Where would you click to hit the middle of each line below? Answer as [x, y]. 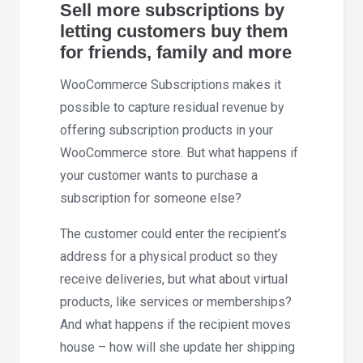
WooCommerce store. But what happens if [179, 153]
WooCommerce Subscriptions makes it [171, 85]
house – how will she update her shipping [177, 348]
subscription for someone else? [151, 199]
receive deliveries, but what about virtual [174, 280]
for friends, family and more [176, 52]
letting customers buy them [174, 31]
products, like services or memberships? [176, 302]
